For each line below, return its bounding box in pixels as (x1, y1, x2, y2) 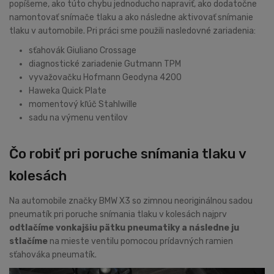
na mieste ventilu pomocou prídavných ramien (50, 236, 233, 247)
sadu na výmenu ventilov (29, 113, 128, 124)
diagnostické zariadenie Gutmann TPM (29, 59, 181, 70)
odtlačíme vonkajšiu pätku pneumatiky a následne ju (9, 223, 239, 234)
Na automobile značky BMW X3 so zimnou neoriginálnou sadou (9, 196, 253, 207)
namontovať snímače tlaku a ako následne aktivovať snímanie (9, 12, 253, 23)
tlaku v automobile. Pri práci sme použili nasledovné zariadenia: (9, 26, 256, 37)
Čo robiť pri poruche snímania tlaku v (9, 146, 246, 163)
